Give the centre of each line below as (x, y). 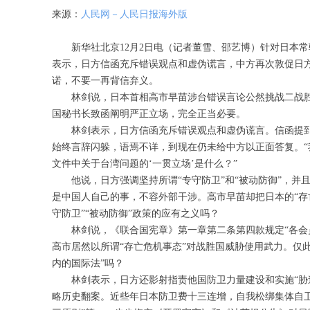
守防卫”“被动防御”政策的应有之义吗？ (136, 213)
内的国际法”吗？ (88, 263)
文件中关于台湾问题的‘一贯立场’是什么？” (145, 164)
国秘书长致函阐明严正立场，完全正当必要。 (149, 114)
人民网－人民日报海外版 (134, 14)
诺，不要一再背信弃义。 (105, 81)
